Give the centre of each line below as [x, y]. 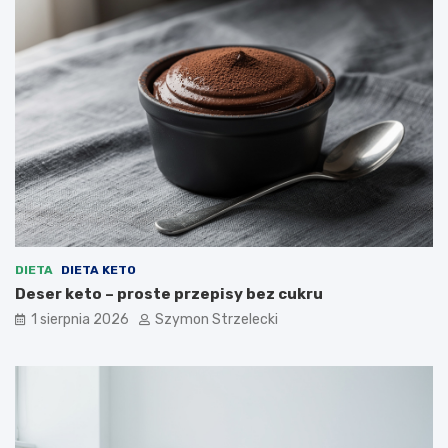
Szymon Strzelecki [216, 319]
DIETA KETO [98, 269]
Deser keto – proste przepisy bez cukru [169, 293]
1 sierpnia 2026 [80, 319]
